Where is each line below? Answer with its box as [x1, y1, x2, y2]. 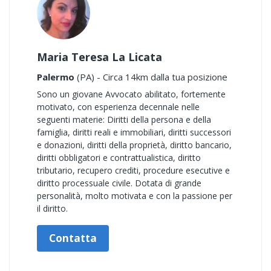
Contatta [49, 231, 97, 245]
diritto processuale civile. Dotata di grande [37, 177, 201, 189]
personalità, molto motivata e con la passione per [37, 190, 232, 201]
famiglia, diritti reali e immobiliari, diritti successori [37, 126, 231, 138]
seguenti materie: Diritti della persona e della [37, 114, 211, 125]
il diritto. [37, 203, 68, 214]
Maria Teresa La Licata [37, 50, 162, 64]
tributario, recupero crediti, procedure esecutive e [37, 165, 230, 176]
